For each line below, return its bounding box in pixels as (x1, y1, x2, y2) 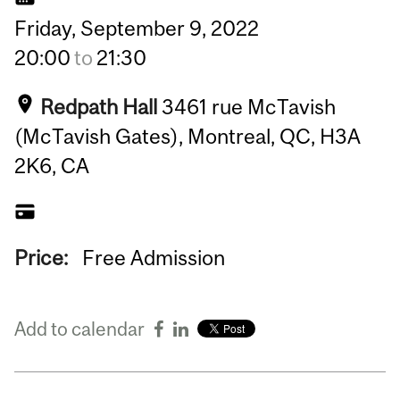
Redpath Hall (40, 95, 158, 120)
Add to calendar (14, 318, 146, 340)
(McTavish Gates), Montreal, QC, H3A (14, 124, 362, 149)
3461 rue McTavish (162, 95, 337, 120)
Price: (14, 246, 73, 270)
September (80, 15, 186, 40)
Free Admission (82, 246, 226, 270)
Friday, (14, 15, 77, 40)
